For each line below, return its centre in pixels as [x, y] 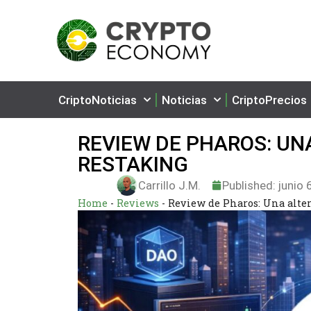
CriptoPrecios [269, 100]
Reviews [138, 203]
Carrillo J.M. [169, 185]
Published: [249, 185]
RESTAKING [133, 164]
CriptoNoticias [98, 100]
